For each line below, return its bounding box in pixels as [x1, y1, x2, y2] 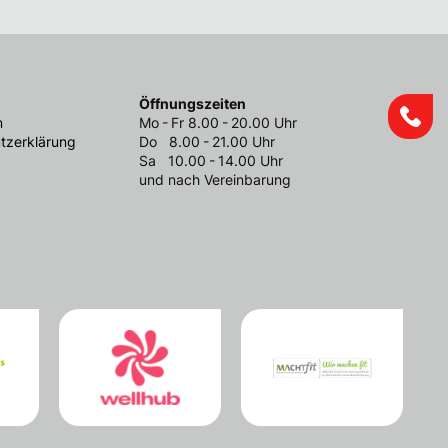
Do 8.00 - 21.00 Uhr [139, 133, 275, 150]
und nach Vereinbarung [139, 171, 291, 188]
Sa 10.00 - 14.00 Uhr [139, 152, 283, 169]
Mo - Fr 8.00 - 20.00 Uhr [139, 114, 297, 131]
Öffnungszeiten [139, 95, 246, 112]
